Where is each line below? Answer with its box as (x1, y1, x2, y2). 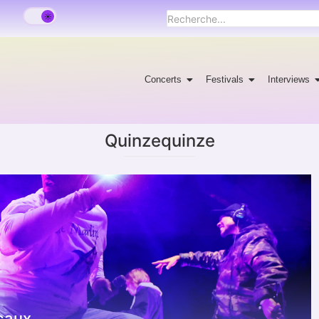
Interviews (268, 73, 310, 85)
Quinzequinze (104, 130, 215, 151)
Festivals (206, 73, 244, 85)
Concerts (145, 73, 182, 85)
